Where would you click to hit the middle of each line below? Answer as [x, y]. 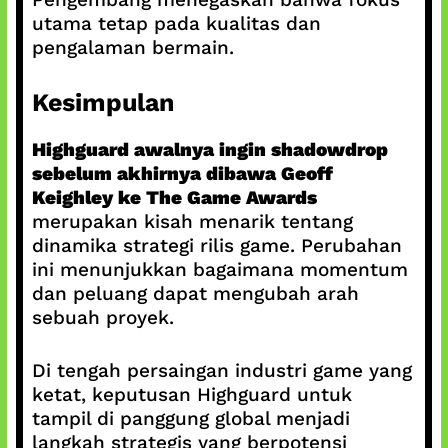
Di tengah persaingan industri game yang [221, 370]
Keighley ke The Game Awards [174, 197]
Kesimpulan [103, 102]
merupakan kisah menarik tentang [192, 221]
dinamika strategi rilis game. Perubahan [216, 245]
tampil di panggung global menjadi [190, 418]
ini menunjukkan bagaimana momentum [219, 269]
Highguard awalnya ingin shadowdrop [209, 149]
